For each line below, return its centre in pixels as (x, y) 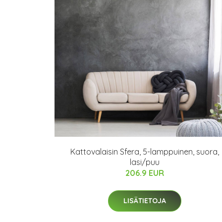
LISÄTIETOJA (145, 201)
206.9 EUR (145, 173)
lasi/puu (145, 162)
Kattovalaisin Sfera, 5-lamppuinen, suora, (145, 152)
